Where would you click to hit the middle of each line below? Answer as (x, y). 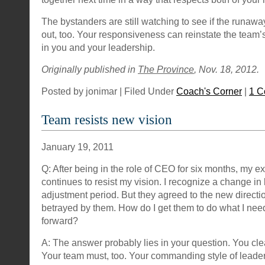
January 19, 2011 (77, 147)
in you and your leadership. (98, 47)
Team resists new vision (107, 120)
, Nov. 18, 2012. (227, 69)
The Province (166, 69)
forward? (60, 221)
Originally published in (90, 69)
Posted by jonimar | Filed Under (109, 91)
